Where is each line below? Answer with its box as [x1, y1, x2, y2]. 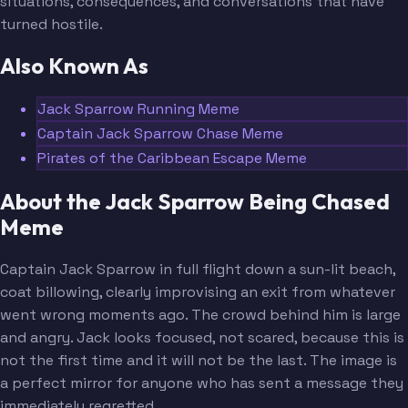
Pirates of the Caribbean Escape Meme [37, 148, 307, 168]
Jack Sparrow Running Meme [37, 99, 240, 119]
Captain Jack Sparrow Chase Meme [37, 124, 283, 144]
